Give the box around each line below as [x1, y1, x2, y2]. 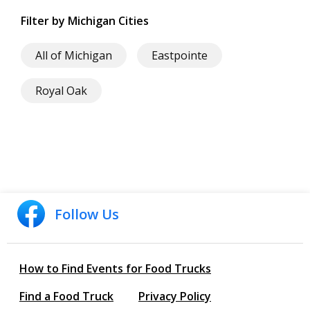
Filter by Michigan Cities [21, 13, 149, 28]
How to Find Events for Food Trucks [19, 261, 211, 276]
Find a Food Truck [19, 289, 113, 304]
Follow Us [55, 205, 119, 224]
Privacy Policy [138, 289, 211, 304]
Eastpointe [152, 48, 208, 63]
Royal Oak [35, 83, 87, 98]
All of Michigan [35, 48, 112, 63]
